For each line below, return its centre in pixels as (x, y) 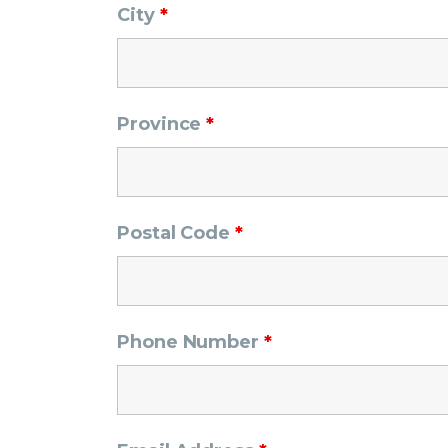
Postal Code (176, 233)
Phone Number (190, 342)
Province (162, 124)
